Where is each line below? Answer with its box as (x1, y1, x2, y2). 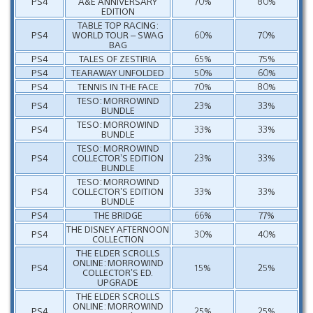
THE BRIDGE (93, 208, 143, 221)
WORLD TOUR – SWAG (72, 28, 163, 41)
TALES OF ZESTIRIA (79, 52, 156, 64)
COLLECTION (92, 232, 144, 245)
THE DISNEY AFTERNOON (66, 222, 169, 235)
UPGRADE (97, 275, 138, 288)
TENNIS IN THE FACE (77, 80, 159, 92)
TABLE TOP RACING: (77, 18, 159, 31)
